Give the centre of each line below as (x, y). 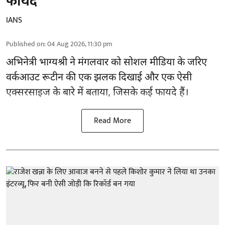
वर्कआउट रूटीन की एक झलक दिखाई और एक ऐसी (99, 78)
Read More (113, 121)
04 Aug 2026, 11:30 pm (80, 44)
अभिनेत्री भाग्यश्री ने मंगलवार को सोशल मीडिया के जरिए (106, 63)
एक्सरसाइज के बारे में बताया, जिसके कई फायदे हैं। (97, 93)
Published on (25, 44)
